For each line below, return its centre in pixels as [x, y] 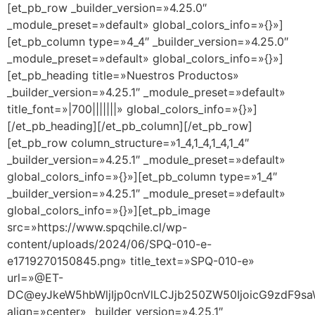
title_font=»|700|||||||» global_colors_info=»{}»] [132, 109]
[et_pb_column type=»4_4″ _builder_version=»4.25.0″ [148, 42]
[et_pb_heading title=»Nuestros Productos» [123, 76]
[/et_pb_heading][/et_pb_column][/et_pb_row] [130, 126]
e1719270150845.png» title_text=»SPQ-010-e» [131, 261]
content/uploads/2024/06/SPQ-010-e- [109, 244]
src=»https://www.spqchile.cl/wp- [97, 227]
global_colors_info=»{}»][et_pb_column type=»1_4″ [142, 177]
